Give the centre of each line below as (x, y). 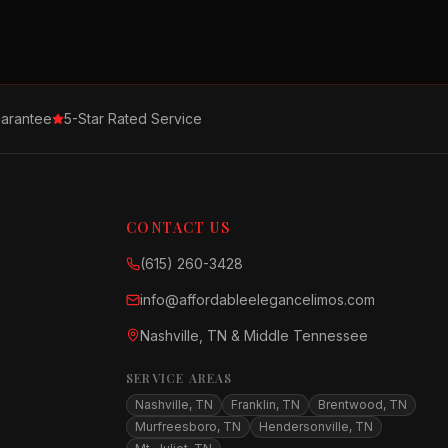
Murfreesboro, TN (188, 426)
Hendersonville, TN (316, 426)
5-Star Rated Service (133, 118)
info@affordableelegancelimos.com (257, 299)
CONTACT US (178, 227)
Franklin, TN (265, 404)
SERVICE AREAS (179, 378)
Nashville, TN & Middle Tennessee (254, 335)
